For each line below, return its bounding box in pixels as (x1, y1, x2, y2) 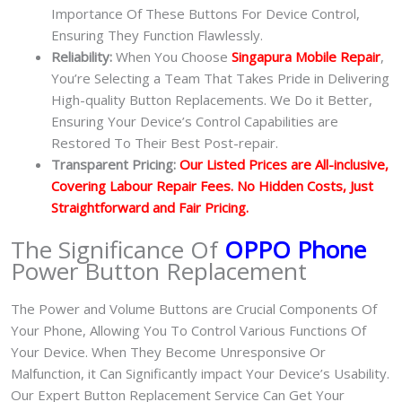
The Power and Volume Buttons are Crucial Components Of (11, 300, 377, 319)
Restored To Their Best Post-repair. (51, 134, 278, 153)
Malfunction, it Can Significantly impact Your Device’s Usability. (11, 364, 389, 383)
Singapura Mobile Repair (232, 48, 380, 66)
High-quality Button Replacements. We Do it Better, (51, 91, 372, 109)
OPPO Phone (218, 232, 366, 266)
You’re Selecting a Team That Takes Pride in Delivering (51, 69, 389, 88)
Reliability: (51, 48, 112, 66)
